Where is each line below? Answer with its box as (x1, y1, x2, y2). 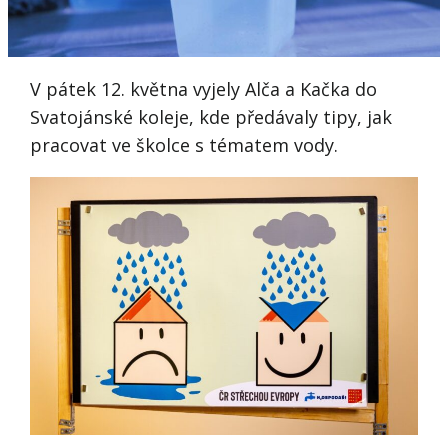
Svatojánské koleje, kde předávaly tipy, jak (30, 104, 393, 129)
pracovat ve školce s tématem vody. (30, 132, 339, 157)
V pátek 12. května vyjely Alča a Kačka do (30, 76, 378, 101)
